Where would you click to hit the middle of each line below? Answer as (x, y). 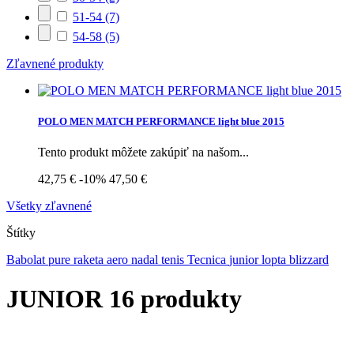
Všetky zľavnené (49, 206)
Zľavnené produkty (55, 63)
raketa (90, 260)
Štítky (21, 233)
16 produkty (175, 298)
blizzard (309, 260)
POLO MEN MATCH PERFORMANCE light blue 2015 (161, 121)
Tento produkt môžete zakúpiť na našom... (143, 153)
